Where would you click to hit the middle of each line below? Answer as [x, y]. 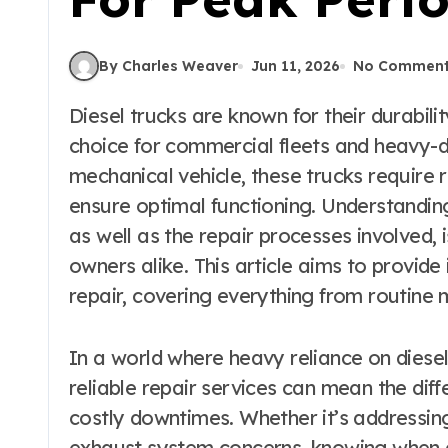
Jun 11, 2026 [295, 65]
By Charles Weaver [168, 65]
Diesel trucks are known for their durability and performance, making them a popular [76, 115]
